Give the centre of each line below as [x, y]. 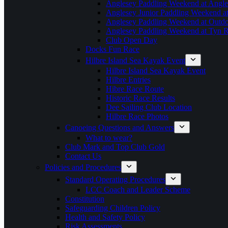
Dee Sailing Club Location [149, 107]
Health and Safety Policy [105, 217]
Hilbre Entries [128, 80]
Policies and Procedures [83, 167]
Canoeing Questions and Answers [120, 127]
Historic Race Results [140, 98]
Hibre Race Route [135, 89]
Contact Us [83, 156]
